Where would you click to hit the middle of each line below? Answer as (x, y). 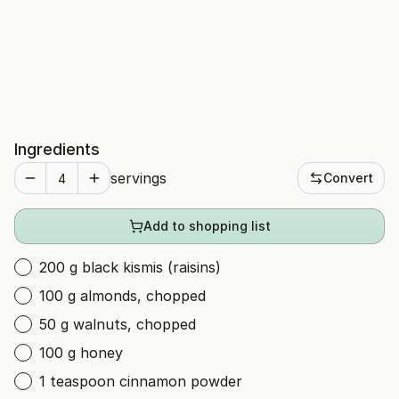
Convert (348, 178)
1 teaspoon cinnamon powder (141, 381)
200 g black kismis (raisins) (130, 267)
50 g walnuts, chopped (118, 324)
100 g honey (81, 353)
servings (138, 178)
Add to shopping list (207, 226)
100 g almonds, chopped (122, 296)
